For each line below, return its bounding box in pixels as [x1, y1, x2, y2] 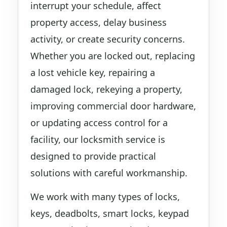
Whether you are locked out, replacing [30, 49, 195, 62]
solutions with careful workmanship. [30, 166, 187, 179]
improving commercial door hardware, [30, 99, 196, 112]
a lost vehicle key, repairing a [30, 66, 155, 79]
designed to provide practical [30, 149, 156, 162]
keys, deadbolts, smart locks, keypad [30, 207, 189, 220]
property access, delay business [30, 16, 167, 28]
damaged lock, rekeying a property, [30, 83, 182, 95]
